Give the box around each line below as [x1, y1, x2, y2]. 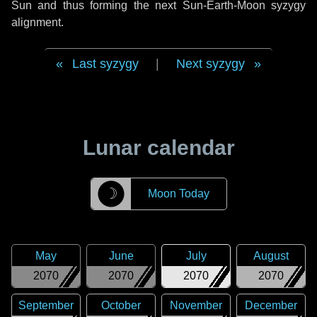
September [18, 299, 74, 311]
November [170, 299, 222, 311]
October [101, 299, 141, 311]
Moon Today [147, 188, 209, 200]
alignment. [11, 16, 64, 28]
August [253, 250, 289, 262]
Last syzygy [72, 57, 139, 71]
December [245, 299, 297, 311]
